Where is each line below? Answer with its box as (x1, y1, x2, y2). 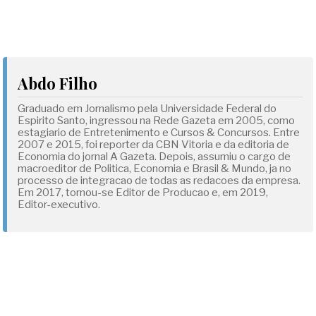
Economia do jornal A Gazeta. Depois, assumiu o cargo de (18, 150, 291, 163)
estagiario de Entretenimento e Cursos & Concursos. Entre (18, 126, 300, 139)
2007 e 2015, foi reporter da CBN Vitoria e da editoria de (18, 138, 290, 151)
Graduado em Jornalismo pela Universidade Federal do (18, 102, 277, 115)
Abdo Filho (18, 73, 98, 94)
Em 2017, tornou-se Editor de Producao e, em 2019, (18, 186, 269, 199)
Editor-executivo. (18, 198, 101, 211)
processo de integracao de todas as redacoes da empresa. (18, 174, 301, 187)
